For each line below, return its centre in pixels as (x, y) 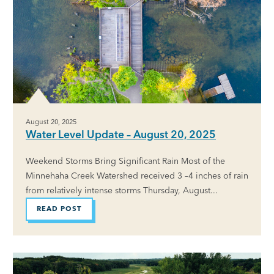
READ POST (59, 209)
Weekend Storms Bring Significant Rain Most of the (125, 161)
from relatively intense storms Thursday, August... (122, 190)
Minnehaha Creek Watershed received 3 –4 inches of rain (137, 176)
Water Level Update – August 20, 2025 (121, 134)
